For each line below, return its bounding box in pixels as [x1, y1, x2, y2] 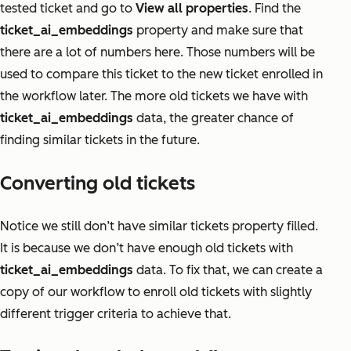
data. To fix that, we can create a [133, 262, 323, 278]
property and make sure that [133, 23, 303, 38]
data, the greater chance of [133, 110, 294, 126]
